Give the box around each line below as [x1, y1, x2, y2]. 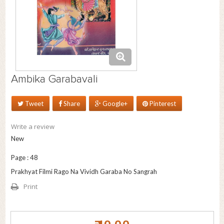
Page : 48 [10, 153, 38, 162]
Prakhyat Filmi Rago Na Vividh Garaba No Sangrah [10, 167, 157, 176]
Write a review [10, 122, 54, 131]
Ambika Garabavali [10, 74, 97, 85]
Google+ [100, 99, 127, 108]
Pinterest [149, 99, 176, 108]
